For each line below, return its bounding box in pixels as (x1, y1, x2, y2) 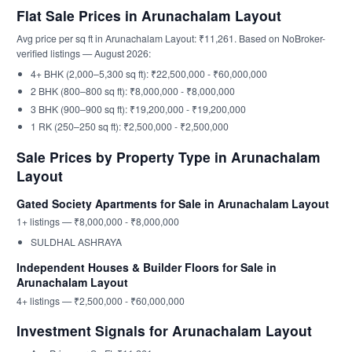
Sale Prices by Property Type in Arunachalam (16, 146, 321, 167)
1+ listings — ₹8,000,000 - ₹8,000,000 (16, 214, 179, 229)
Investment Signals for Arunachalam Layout (16, 321, 312, 341)
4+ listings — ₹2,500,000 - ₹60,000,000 (16, 293, 185, 307)
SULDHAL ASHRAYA (30, 235, 122, 249)
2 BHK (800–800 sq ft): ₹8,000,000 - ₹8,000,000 (30, 84, 235, 98)
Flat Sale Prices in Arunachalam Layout (16, 5, 281, 25)
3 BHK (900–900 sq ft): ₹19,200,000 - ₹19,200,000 (30, 101, 246, 115)
